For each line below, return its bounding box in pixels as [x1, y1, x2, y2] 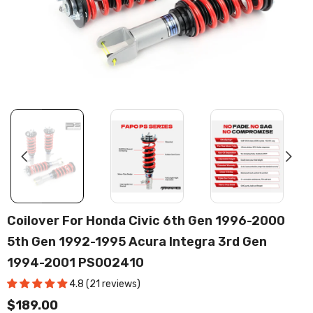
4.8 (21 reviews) [69, 278, 140, 290]
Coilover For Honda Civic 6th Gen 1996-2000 [7, 213, 285, 228]
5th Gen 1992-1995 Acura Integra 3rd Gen [7, 234, 267, 249]
